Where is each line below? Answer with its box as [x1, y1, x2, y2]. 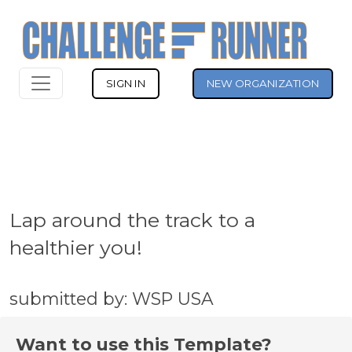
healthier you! [9, 236, 142, 259]
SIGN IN [106, 76, 145, 90]
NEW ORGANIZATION [207, 76, 319, 90]
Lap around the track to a [9, 208, 255, 232]
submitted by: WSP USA [9, 288, 214, 309]
